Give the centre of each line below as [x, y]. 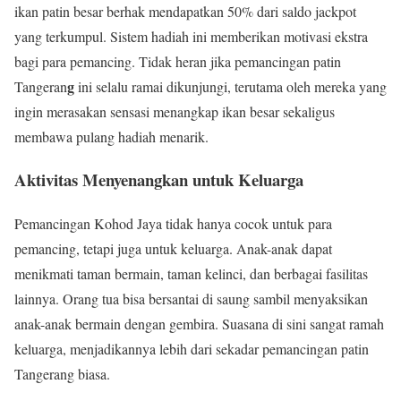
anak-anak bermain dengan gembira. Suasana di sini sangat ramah [199, 323]
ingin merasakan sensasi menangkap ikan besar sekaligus [175, 111]
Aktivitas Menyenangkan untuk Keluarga [159, 180]
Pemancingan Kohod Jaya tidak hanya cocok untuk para [173, 223]
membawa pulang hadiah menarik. [111, 136]
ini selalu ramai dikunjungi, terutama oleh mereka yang [230, 86]
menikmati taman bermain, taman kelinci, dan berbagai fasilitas [191, 273]
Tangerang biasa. [62, 373]
